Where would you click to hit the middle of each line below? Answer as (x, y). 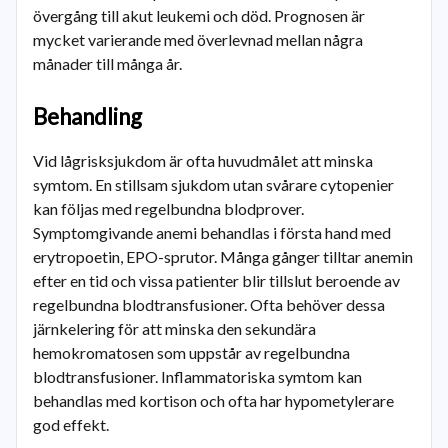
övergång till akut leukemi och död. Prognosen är (199, 15)
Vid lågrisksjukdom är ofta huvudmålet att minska (203, 160)
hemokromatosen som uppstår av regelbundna (191, 352)
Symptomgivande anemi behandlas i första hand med (212, 232)
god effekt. (71, 424)
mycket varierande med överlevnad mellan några (198, 39)
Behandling (87, 116)
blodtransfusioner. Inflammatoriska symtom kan (197, 376)
